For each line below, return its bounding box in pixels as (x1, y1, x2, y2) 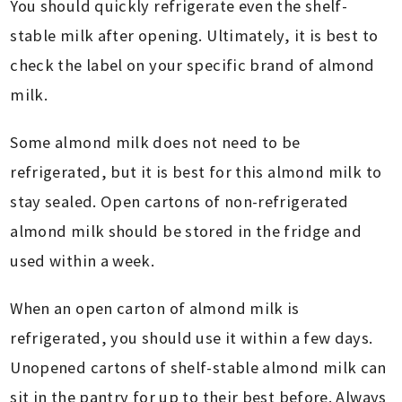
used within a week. (10, 250, 155, 272)
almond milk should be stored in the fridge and (10, 221, 363, 242)
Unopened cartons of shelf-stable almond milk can (10, 357, 387, 379)
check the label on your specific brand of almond (10, 55, 375, 76)
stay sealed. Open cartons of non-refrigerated (10, 191, 349, 213)
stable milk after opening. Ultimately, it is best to (10, 25, 379, 47)
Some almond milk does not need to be (10, 132, 301, 153)
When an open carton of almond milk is (10, 298, 300, 319)
